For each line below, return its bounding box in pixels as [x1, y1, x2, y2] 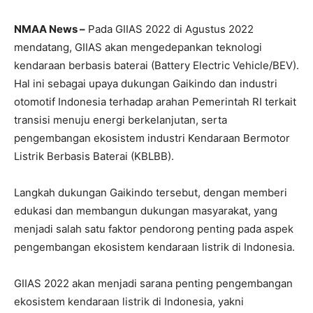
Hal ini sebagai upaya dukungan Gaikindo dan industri [14, 76, 277, 90]
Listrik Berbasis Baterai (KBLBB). [14, 149, 174, 163]
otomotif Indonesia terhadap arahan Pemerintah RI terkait [14, 94, 296, 108]
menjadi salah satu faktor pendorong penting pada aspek [14, 221, 293, 235]
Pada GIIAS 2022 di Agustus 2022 [85, 22, 254, 36]
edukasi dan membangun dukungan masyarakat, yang [14, 203, 277, 217]
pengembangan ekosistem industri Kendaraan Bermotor [14, 131, 290, 145]
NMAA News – [14, 22, 85, 36]
